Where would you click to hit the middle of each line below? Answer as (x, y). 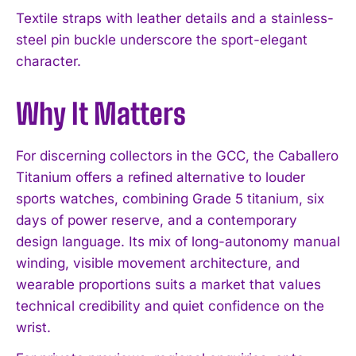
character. (48, 61)
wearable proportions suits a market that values (168, 284)
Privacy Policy (192, 346)
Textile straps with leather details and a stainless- (175, 18)
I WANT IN (168, 308)
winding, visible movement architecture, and (158, 263)
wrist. (33, 327)
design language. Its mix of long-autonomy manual (178, 241)
